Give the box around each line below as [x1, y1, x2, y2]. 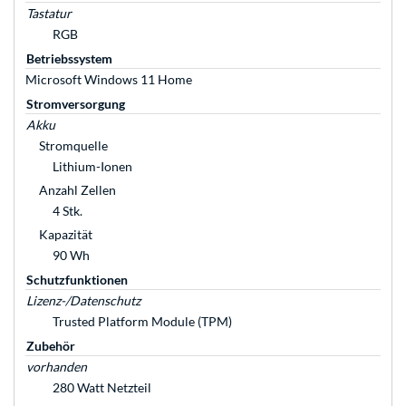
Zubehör [26, 338, 75, 354]
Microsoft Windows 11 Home [25, 72, 192, 88]
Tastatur [26, 5, 72, 22]
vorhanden [26, 359, 87, 375]
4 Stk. [53, 203, 82, 219]
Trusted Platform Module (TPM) [53, 314, 232, 330]
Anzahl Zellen [39, 182, 116, 198]
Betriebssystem [26, 51, 112, 67]
